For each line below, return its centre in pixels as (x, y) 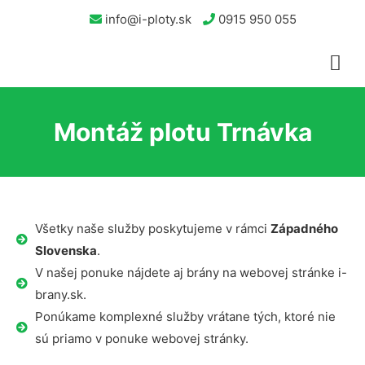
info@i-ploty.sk (146, 19)
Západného (304, 229)
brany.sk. (60, 295)
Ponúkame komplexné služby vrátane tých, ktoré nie (185, 317)
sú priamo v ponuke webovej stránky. (141, 339)
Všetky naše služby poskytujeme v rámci (152, 229)
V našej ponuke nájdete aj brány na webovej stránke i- (191, 273)
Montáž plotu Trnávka (182, 132)
